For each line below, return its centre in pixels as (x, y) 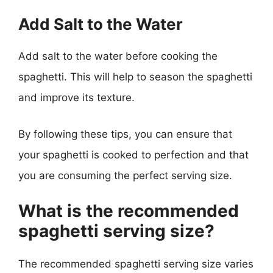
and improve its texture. (76, 97)
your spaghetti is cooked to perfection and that (133, 154)
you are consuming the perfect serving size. (125, 175)
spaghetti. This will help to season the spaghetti (135, 77)
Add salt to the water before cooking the (118, 56)
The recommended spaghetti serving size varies (136, 264)
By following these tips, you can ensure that (125, 134)
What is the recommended (129, 211)
